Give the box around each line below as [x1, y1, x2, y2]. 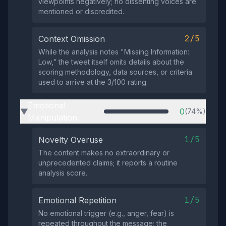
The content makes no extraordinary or [38, 148, 169, 157]
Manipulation [28, 112, 77, 123]
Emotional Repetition [38, 195, 117, 205]
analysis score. [38, 168, 87, 177]
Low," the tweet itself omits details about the [38, 58, 184, 66]
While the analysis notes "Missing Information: [38, 47, 189, 56]
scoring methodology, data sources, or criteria [38, 68, 192, 76]
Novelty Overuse [38, 135, 103, 145]
